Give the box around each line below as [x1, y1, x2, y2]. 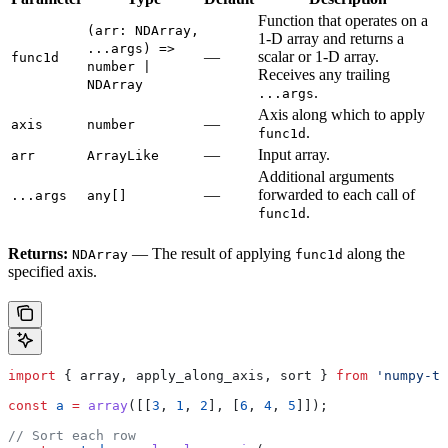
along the [343, 245, 405, 263]
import [8, 368, 56, 384]
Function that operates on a [258, 12, 428, 30]
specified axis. [8, 263, 97, 281]
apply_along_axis [136, 368, 264, 384]
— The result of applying [128, 245, 295, 263]
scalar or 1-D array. [258, 48, 379, 66]
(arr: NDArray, [87, 23, 199, 39]
